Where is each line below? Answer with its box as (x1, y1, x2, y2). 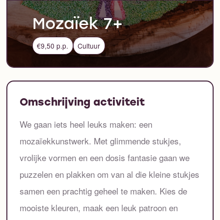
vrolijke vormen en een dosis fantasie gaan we (20, 151, 190, 164)
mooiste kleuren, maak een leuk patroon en (20, 201, 178, 214)
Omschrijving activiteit (20, 98, 145, 109)
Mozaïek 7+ (32, 17, 123, 33)
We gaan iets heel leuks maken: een (20, 117, 153, 130)
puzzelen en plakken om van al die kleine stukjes (20, 167, 200, 180)
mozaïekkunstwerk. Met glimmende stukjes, (20, 134, 182, 147)
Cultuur (78, 40, 101, 51)
